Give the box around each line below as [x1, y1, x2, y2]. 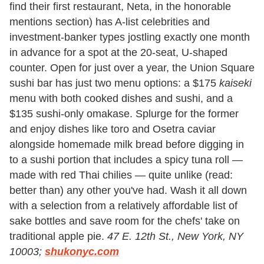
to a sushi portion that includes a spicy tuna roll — [9, 153, 243, 166]
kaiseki [219, 77, 252, 89]
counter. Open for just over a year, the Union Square [9, 61, 255, 74]
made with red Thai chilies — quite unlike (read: [9, 169, 233, 181]
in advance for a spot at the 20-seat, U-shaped [9, 46, 227, 58]
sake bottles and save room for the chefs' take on [9, 214, 240, 227]
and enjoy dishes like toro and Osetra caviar [9, 123, 216, 135]
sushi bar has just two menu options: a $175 [9, 77, 219, 89]
